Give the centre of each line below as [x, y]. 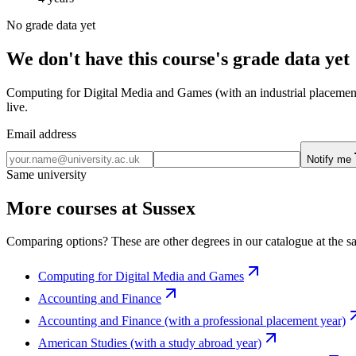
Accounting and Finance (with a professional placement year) [192, 321]
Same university [46, 174]
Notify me [329, 159]
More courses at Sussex [101, 208]
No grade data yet [51, 25]
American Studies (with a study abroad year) [150, 343]
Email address [41, 133]
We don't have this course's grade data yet [178, 58]
